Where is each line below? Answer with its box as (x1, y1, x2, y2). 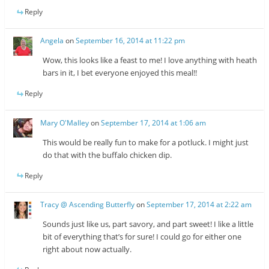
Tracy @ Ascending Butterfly (40, 199, 135, 210)
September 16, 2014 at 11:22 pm (76, 35, 186, 46)
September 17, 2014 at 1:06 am (101, 117, 207, 128)
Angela (40, 35, 64, 46)
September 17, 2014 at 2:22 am (147, 199, 252, 210)
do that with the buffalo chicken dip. (43, 149, 172, 160)
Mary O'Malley (40, 117, 89, 128)
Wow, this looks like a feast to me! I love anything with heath (43, 55, 258, 66)
